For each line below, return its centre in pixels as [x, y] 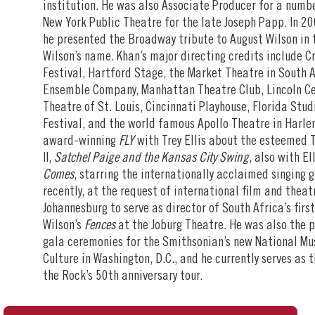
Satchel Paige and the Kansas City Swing [152, 158]
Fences [100, 226]
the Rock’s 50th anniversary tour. [123, 276]
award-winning [81, 141]
